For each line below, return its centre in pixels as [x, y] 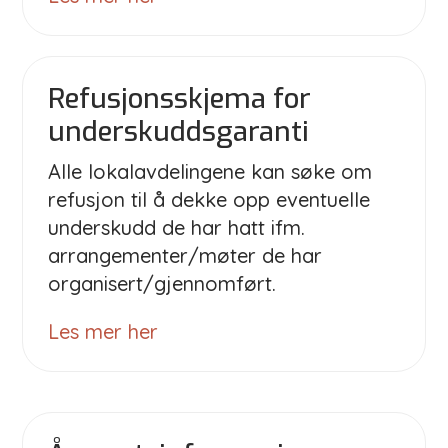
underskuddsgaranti [179, 131]
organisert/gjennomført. [162, 283]
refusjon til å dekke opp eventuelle [209, 199]
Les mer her [103, 331]
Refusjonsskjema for [180, 98]
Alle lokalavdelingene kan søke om [210, 171]
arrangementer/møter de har [185, 255]
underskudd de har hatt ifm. [177, 227]
